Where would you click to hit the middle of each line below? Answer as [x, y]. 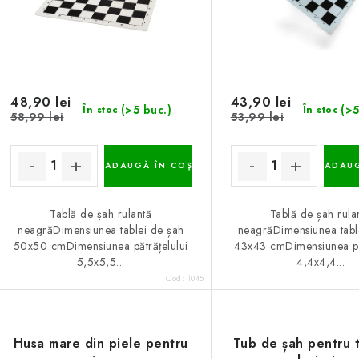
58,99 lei [37, 117]
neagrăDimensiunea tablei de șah [101, 230]
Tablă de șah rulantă [101, 214]
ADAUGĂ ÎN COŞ [149, 165]
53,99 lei [257, 117]
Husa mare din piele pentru [101, 343]
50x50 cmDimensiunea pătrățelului [101, 246]
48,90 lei [41, 102]
